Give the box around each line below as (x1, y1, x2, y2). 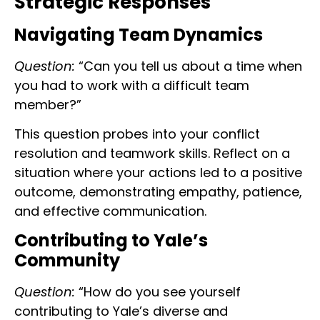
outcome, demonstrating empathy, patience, (14, 183, 302, 201)
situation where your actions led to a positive (14, 164, 302, 182)
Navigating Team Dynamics (14, 22, 263, 46)
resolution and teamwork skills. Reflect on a (14, 144, 290, 163)
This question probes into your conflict (14, 125, 260, 144)
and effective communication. (14, 202, 206, 221)
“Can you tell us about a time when (75, 56, 302, 75)
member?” (14, 95, 81, 114)
